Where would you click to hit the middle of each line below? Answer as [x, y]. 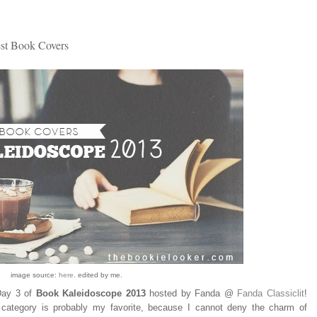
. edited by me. [98, 275]
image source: [35, 275]
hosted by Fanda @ [191, 294]
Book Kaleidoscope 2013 [91, 294]
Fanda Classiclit [271, 294]
